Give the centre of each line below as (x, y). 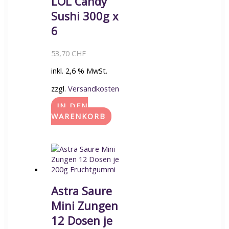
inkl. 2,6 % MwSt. (79, 71)
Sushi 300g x (84, 16)
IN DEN (72, 106)
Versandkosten (93, 88)
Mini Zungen (84, 206)
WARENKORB (78, 116)
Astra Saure (81, 191)
